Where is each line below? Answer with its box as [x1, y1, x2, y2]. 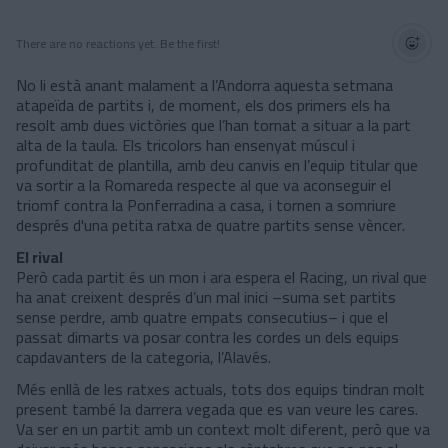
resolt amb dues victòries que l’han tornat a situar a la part [16, 110, 411, 140]
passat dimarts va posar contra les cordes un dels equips [16, 322, 399, 352]
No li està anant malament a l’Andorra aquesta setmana [16, 70, 393, 100]
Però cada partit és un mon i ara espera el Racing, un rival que [16, 262, 427, 292]
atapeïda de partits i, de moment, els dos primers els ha [16, 90, 390, 120]
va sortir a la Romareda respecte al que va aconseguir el [16, 170, 391, 200]
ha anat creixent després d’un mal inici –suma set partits [16, 282, 396, 312]
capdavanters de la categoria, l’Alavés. [16, 342, 271, 372]
